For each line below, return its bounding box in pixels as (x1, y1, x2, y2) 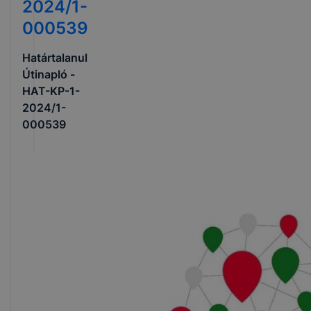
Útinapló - (22, 67, 75, 81)
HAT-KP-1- (22, 84, 80, 98)
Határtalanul (22, 51, 87, 65)
